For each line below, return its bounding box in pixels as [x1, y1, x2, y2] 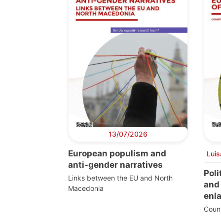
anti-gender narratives [68, 159, 163, 170]
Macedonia [68, 184, 104, 192]
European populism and [68, 148, 166, 158]
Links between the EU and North [68, 173, 173, 182]
